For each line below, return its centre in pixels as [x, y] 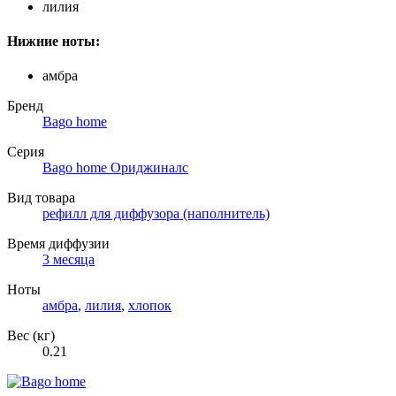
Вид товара [41, 198]
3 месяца [69, 260]
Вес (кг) [31, 336]
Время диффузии [58, 244]
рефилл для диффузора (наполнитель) [156, 214]
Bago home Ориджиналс [115, 168]
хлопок [150, 306]
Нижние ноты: [53, 42]
